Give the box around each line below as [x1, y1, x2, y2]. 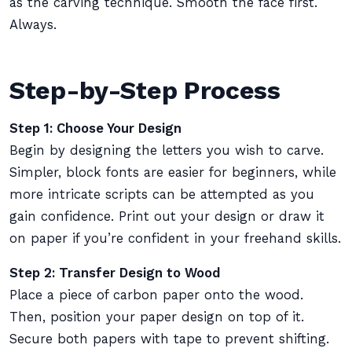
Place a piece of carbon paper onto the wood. [9, 288, 303, 302]
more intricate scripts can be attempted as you [9, 187, 314, 202]
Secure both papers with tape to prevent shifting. [9, 332, 329, 346]
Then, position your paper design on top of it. [9, 310, 304, 324]
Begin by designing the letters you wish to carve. [9, 143, 324, 158]
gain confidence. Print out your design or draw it [9, 209, 324, 224]
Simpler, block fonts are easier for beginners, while [9, 165, 336, 180]
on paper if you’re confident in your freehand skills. [9, 231, 341, 246]
